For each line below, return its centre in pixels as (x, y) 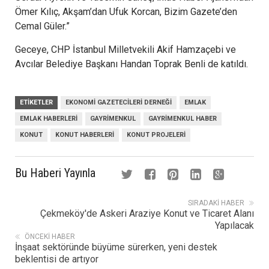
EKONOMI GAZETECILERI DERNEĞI (119, 103)
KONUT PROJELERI (156, 135)
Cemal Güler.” (42, 26)
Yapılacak (234, 226)
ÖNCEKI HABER (50, 237)
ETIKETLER (36, 103)
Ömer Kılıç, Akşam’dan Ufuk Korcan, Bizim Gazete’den (126, 12)
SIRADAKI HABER (216, 203)
